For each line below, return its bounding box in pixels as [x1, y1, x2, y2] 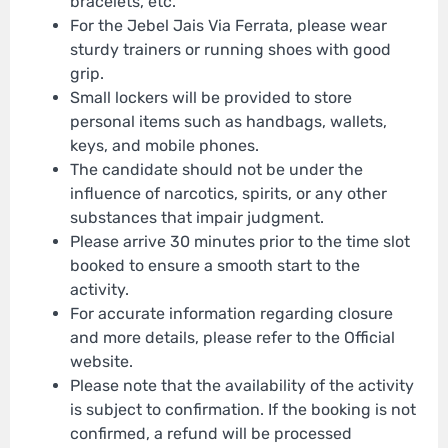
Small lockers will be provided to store [70, 88, 352, 108]
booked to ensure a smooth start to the [70, 256, 360, 276]
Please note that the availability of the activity [70, 376, 414, 396]
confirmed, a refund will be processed [70, 424, 352, 444]
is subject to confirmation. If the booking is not [70, 400, 416, 420]
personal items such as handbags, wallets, [70, 112, 387, 132]
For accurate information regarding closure [70, 304, 393, 324]
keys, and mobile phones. [70, 136, 259, 156]
